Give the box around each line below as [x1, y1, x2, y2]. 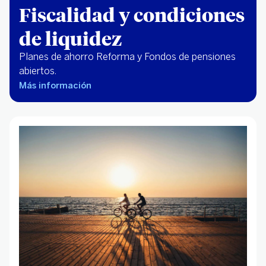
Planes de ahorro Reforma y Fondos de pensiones [19, 51, 236, 63]
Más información [19, 80, 91, 91]
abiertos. [19, 65, 56, 77]
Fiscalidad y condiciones [19, 2, 245, 27]
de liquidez [19, 26, 122, 51]
